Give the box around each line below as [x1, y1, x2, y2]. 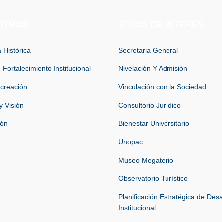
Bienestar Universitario [118, 119, 189, 127]
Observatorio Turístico [118, 174, 188, 182]
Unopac [118, 137, 143, 146]
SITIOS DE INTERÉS [118, 19, 204, 29]
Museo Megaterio [118, 156, 173, 164]
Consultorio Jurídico [118, 101, 181, 109]
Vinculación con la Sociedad [118, 82, 206, 91]
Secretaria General [118, 46, 178, 54]
